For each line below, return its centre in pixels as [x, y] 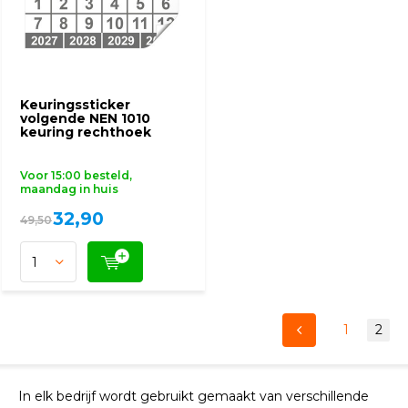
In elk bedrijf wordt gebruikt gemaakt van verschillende [194, 396]
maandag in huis [69, 189]
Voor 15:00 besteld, [76, 175]
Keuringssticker [75, 105]
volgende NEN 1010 [85, 118]
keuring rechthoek [86, 132]
